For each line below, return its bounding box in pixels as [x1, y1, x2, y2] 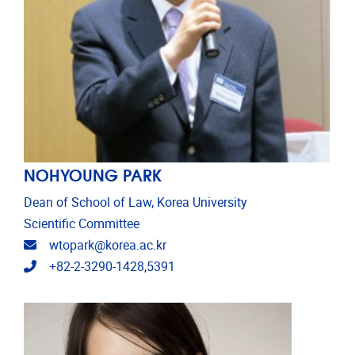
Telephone [36, 258, 94, 274]
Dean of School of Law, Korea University [24, 195, 247, 211]
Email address [36, 237, 115, 253]
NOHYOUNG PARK [24, 162, 162, 187]
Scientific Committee [24, 216, 139, 232]
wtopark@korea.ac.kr [49, 238, 166, 254]
